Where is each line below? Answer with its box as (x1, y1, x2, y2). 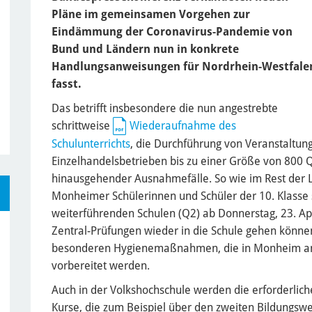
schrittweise (52, 118, 113, 132)
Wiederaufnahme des (130, 118, 236, 132)
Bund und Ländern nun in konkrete (52, 42, 239, 56)
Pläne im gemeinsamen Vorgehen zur (52, 7, 250, 21)
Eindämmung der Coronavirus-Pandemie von (52, 24, 292, 38)
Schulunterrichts (52, 137, 130, 151)
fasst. (52, 77, 81, 91)
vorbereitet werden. (52, 259, 150, 273)
